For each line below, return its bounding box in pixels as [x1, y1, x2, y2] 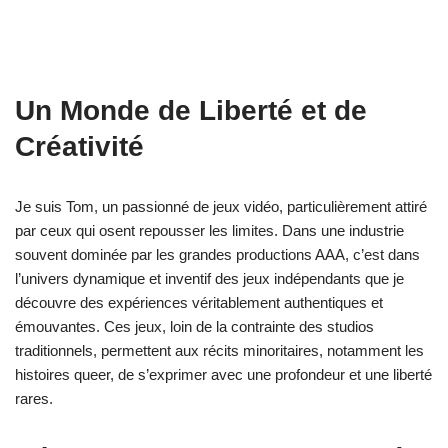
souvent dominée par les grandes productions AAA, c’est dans [15, 245, 420, 263]
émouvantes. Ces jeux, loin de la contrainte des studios [15, 317, 374, 335]
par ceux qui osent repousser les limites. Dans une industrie [15, 221, 404, 239]
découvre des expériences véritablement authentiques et [15, 293, 383, 311]
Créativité [15, 130, 144, 162]
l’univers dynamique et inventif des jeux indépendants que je [15, 269, 404, 287]
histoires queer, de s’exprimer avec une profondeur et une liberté [15, 365, 432, 383]
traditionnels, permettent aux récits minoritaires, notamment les [15, 341, 424, 359]
